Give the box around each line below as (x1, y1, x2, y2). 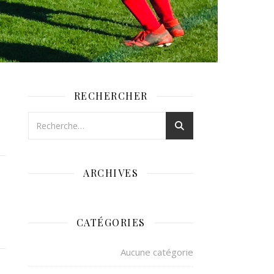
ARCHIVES (83, 166, 138, 179)
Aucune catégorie (120, 246, 193, 258)
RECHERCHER (73, 89, 148, 102)
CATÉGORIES (76, 216, 146, 229)
